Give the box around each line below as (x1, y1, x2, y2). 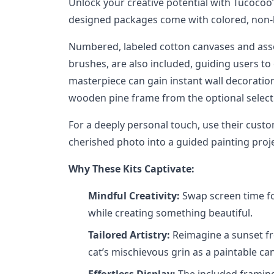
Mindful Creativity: (88, 188, 180, 202)
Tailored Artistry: (88, 228, 170, 242)
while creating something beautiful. (88, 206, 253, 220)
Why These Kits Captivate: (68, 161, 194, 176)
